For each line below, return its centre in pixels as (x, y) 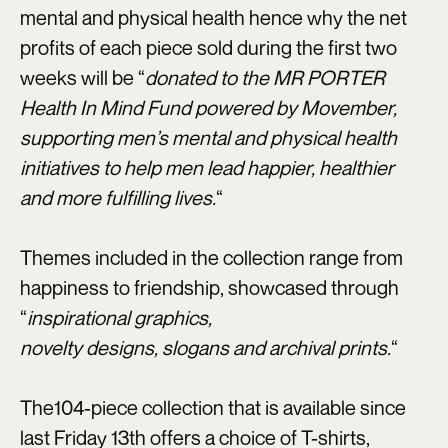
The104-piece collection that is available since (213, 408)
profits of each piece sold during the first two (208, 48)
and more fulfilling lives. (118, 198)
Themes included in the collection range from (211, 258)
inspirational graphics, (119, 318)
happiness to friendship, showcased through (209, 288)
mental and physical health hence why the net (213, 18)
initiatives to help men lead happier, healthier (207, 168)
